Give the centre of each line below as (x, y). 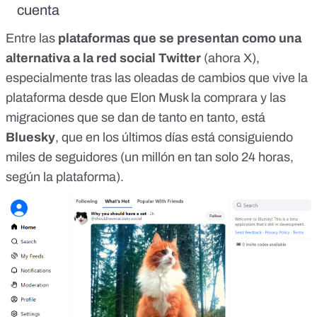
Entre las (32, 39)
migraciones (40, 118)
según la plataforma (61, 177)
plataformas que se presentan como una (180, 39)
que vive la (277, 78)
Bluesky (30, 138)
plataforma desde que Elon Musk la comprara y (138, 98)
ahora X (230, 58)
